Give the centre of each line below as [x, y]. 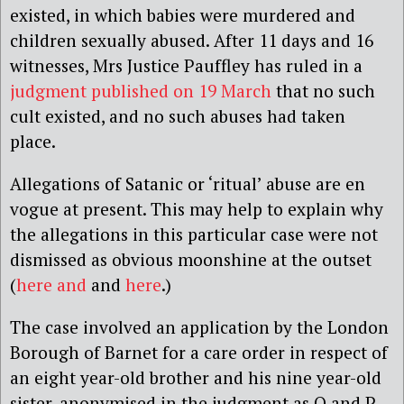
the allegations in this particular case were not [194, 234]
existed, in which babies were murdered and [183, 14]
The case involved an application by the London [199, 326]
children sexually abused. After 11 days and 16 [192, 40]
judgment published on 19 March [141, 90]
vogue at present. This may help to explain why [197, 208]
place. [33, 141]
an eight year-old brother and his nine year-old [196, 377]
